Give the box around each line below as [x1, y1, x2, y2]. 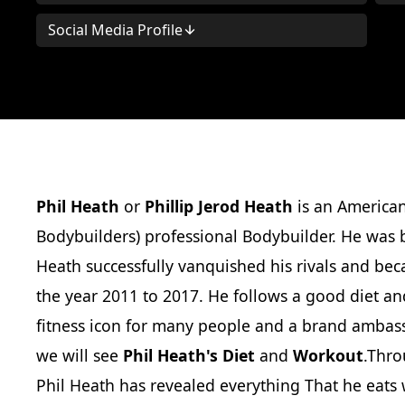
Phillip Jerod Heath [145, 194, 293, 217]
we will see [36, 344, 123, 366]
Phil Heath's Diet [123, 344, 259, 366]
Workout [293, 344, 363, 366]
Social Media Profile [47, 20, 183, 41]
